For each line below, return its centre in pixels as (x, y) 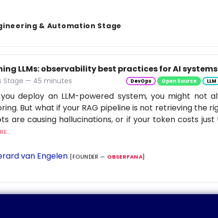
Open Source (179, 81)
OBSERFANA (125, 157)
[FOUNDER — (89, 157)
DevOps (141, 81)
